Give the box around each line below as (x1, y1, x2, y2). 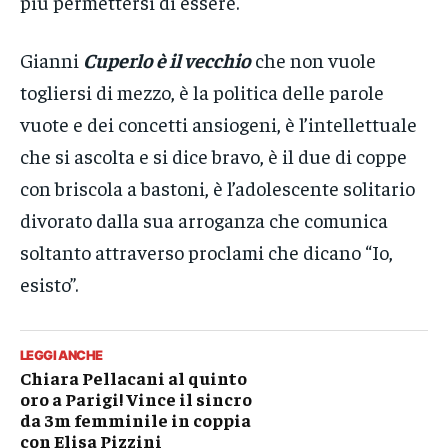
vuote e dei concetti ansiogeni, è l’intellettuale (20, 111, 417, 137)
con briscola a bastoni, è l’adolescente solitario (20, 175, 415, 201)
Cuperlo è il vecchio (83, 47, 251, 73)
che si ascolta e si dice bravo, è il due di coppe (20, 143, 407, 169)
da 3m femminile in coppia (20, 408, 251, 432)
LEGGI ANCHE (20, 347, 103, 364)
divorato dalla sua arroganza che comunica (20, 207, 388, 233)
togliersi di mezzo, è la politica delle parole (20, 79, 384, 105)
